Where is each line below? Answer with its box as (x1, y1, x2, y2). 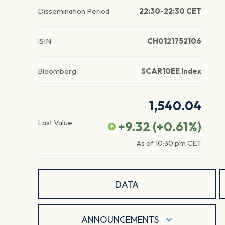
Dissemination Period (38, 6, 109, 16)
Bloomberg (38, 66, 76, 76)
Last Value (38, 118, 72, 128)
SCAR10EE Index (141, 66, 201, 76)
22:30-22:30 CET (139, 6, 201, 16)
